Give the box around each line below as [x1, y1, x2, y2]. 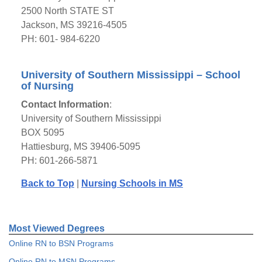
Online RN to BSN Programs [9, 239, 113, 248]
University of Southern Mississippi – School [20, 69, 240, 81]
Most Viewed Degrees [9, 223, 105, 233]
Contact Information [20, 99, 109, 109]
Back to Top [20, 178, 74, 188]
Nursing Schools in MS [81, 178, 183, 188]
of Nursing [20, 80, 74, 92]
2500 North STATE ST [20, 6, 114, 16]
